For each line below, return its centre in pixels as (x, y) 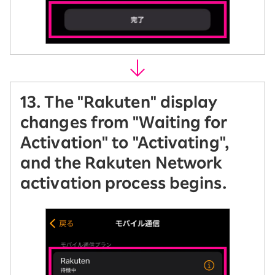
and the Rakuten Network (122, 162)
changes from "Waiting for (124, 122)
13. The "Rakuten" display (119, 102)
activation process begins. (123, 183)
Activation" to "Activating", (125, 142)
